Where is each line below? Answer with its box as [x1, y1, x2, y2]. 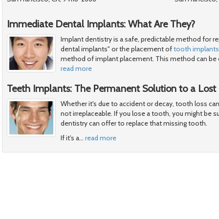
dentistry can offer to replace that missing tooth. [61, 119, 207, 128]
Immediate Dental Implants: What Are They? [7, 18, 195, 30]
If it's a [61, 133, 79, 143]
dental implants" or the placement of [61, 44, 174, 54]
